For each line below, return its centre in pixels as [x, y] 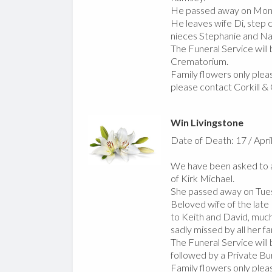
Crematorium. [199, 61]
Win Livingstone [207, 123]
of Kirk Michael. [202, 178]
